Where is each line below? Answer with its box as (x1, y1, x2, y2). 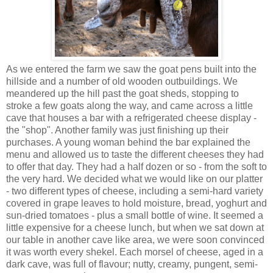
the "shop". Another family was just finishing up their (6, 124, 229, 135)
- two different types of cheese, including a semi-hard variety (6, 185, 263, 196)
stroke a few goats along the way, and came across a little (6, 100, 253, 111)
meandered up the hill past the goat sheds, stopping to (6, 88, 239, 99)
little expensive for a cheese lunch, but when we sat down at (6, 222, 264, 233)
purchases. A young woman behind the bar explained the (6, 136, 250, 147)
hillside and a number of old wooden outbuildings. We (6, 76, 238, 87)
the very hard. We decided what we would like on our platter (6, 173, 263, 184)
